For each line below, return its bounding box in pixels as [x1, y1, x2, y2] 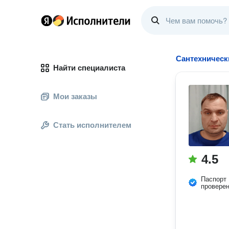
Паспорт [201, 175, 226, 183]
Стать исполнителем [53, 121, 131, 129]
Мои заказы [53, 92, 97, 101]
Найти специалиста [53, 63, 125, 72]
